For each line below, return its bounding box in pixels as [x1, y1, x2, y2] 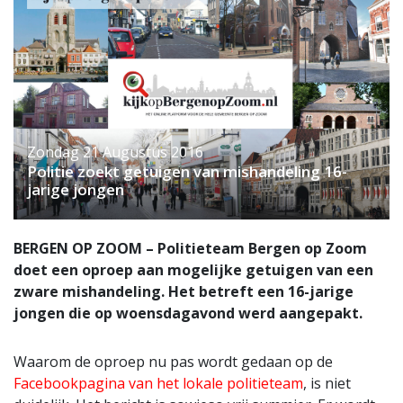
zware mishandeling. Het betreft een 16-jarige [13, 282, 354, 302]
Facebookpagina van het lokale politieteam [13, 373, 303, 394]
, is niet [303, 373, 351, 394]
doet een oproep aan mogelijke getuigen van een [13, 260, 373, 281]
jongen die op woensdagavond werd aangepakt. [13, 303, 363, 324]
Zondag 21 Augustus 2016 [27, 142, 203, 163]
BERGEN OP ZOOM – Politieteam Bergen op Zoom [13, 238, 367, 259]
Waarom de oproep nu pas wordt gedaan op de [13, 352, 333, 372]
